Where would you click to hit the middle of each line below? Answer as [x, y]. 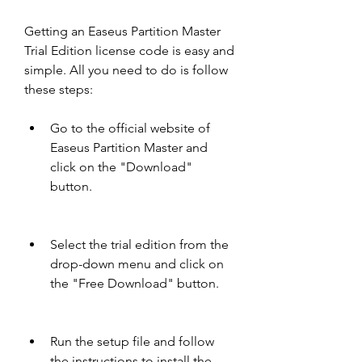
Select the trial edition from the [139, 244]
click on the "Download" [121, 167]
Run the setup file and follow [132, 341]
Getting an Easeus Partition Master [122, 31]
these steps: [59, 89]
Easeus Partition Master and [129, 147]
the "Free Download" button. [135, 283]
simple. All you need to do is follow [126, 70]
